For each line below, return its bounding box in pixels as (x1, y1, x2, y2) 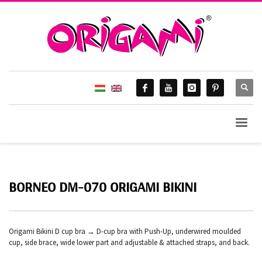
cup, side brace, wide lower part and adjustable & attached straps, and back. (9, 237, 250, 247)
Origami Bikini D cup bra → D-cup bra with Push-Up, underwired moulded (9, 226, 241, 236)
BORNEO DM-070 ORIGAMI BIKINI (9, 174, 196, 199)
